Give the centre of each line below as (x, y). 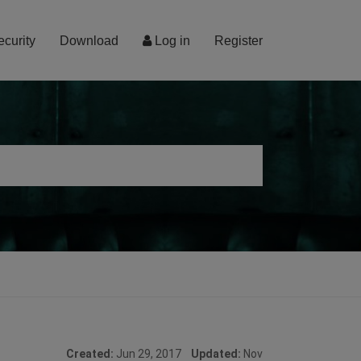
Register (239, 41)
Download (89, 41)
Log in (171, 41)
